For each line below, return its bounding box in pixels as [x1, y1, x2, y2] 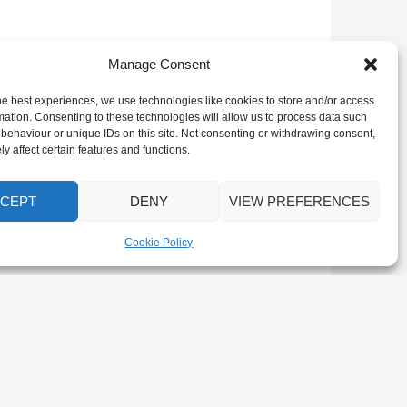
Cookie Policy [124, 236, 194, 249]
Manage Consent [107, 56, 210, 72]
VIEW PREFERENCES [228, 193, 370, 209]
